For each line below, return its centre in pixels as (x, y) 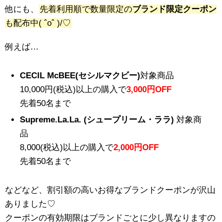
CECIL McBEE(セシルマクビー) (80, 75)
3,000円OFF (149, 89)
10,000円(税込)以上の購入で (73, 89)
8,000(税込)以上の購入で (67, 147)
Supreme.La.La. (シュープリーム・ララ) (97, 119)
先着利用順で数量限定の (86, 9)
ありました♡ (30, 204)
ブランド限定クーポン (174, 9)
